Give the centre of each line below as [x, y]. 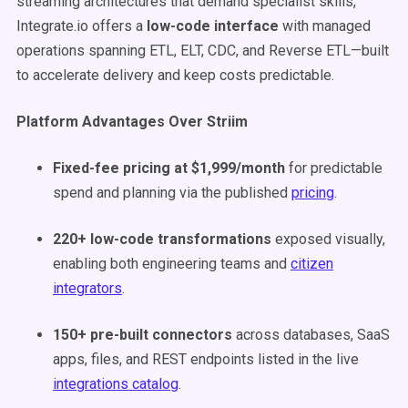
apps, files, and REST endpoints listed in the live [206, 359]
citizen [312, 264]
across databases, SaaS [311, 335]
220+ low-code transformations [162, 239]
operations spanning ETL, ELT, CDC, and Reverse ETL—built [203, 51]
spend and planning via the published [172, 193]
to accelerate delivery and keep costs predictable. [175, 75]
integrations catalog [116, 384]
